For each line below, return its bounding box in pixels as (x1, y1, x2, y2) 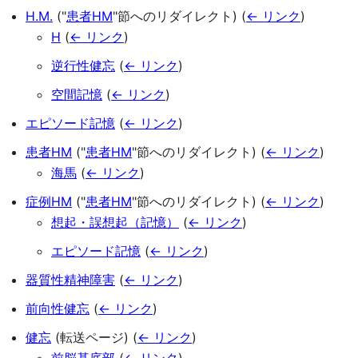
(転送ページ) (51, 329, 133, 346)
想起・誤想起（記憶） (51, 214, 179, 231)
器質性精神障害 (26, 272, 115, 288)
